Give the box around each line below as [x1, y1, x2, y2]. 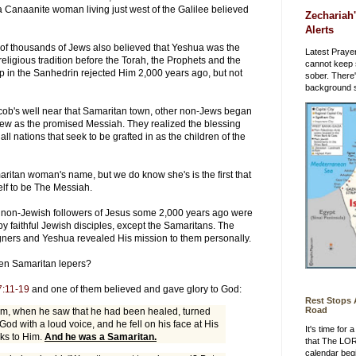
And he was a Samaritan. [44, 331, 157, 342]
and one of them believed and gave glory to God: [29, 283, 242, 295]
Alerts [305, 24, 334, 36]
